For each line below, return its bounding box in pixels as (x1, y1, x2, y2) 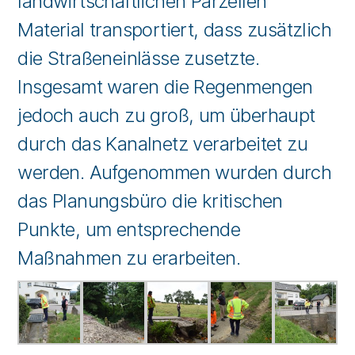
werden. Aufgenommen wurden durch (17, 161, 332, 184)
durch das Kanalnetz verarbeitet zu (17, 132, 308, 155)
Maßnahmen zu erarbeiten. (17, 246, 241, 269)
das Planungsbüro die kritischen (17, 189, 283, 212)
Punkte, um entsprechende (17, 218, 241, 241)
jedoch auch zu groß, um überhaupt (17, 104, 315, 127)
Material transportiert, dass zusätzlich (17, 18, 332, 41)
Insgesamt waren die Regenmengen (17, 75, 313, 98)
